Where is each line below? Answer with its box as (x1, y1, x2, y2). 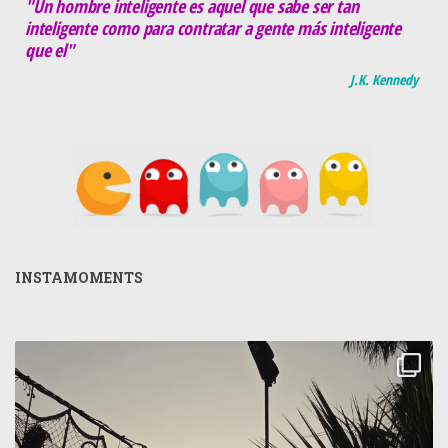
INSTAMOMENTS (15, 268, 143, 288)
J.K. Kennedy (350, 70, 418, 90)
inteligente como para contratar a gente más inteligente (25, 16, 401, 41)
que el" (25, 38, 74, 63)
